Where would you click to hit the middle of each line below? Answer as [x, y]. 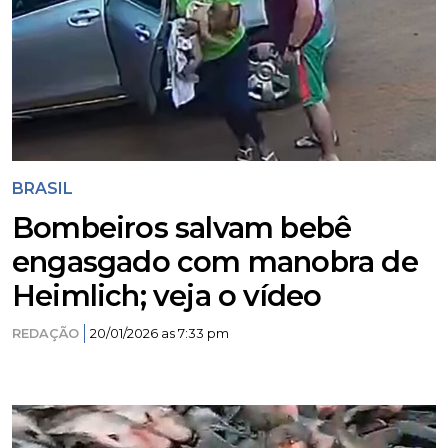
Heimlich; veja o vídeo [167, 295]
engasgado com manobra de [215, 261]
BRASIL [42, 188]
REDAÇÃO [45, 333]
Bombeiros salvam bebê [182, 227]
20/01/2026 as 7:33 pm [159, 333]
